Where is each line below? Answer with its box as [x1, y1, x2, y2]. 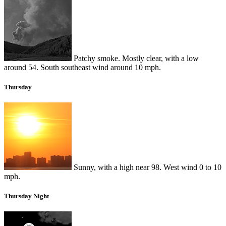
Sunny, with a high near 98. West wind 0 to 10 [72, 162, 221, 172]
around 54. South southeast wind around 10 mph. [4, 63, 161, 72]
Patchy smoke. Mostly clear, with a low [72, 53, 199, 63]
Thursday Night [4, 192, 49, 200]
